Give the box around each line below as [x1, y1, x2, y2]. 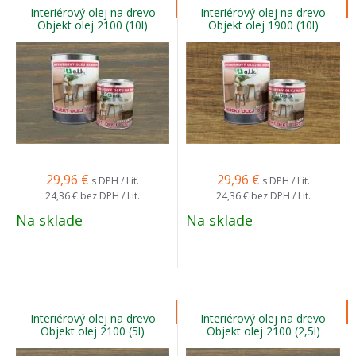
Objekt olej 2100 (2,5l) [206, 323, 320, 339]
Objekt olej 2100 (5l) [41, 323, 145, 339]
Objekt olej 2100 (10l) [37, 17, 148, 33]
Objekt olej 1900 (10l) [207, 17, 319, 33]
